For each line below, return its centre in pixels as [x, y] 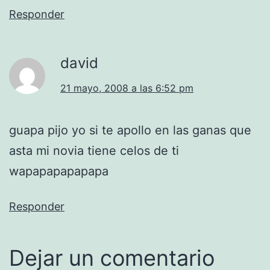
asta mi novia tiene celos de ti [94, 150]
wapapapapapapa [59, 171]
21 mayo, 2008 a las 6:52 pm [127, 88]
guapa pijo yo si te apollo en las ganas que [130, 130]
